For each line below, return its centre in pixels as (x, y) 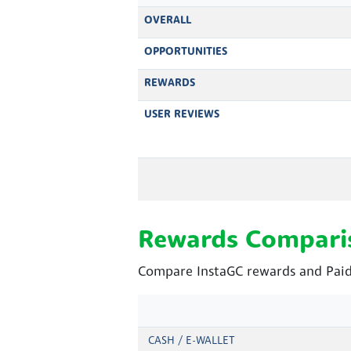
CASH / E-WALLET (192, 341)
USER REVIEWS (182, 114)
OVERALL (168, 20)
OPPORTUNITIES (186, 52)
